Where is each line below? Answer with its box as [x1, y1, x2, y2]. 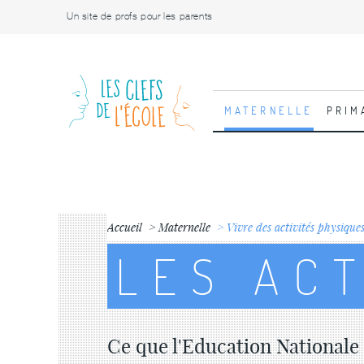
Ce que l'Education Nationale [107, 334, 359, 358]
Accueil [107, 219, 142, 235]
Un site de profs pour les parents [67, 11, 213, 22]
